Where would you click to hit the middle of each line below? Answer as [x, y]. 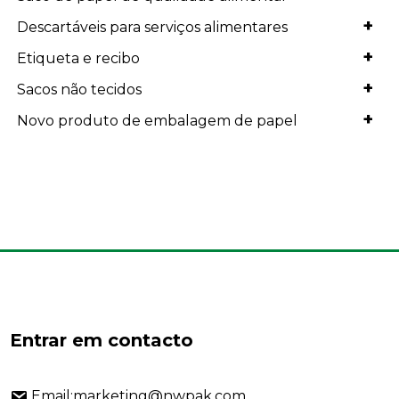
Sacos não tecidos [80, 90]
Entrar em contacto [102, 340]
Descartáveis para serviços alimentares [153, 28]
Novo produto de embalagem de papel [158, 121]
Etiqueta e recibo [79, 59]
